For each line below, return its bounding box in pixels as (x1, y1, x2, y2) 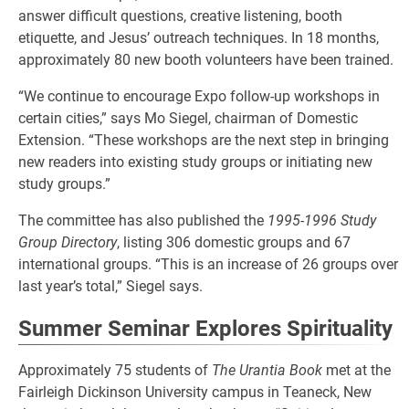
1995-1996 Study (267, 212, 376, 229)
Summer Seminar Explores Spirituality (18, 316, 393, 341)
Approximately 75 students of (18, 362, 212, 379)
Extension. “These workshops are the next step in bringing (18, 131, 389, 149)
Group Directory (18, 234, 117, 251)
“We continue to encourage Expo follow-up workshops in (18, 88, 380, 105)
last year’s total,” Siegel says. (18, 278, 203, 295)
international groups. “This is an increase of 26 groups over (18, 256, 398, 273)
